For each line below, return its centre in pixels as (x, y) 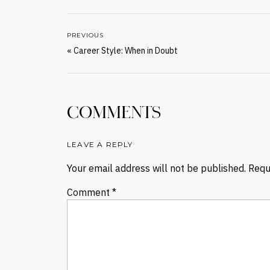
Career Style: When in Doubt (126, 51)
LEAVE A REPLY (100, 144)
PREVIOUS (85, 35)
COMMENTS (114, 113)
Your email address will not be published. (156, 168)
